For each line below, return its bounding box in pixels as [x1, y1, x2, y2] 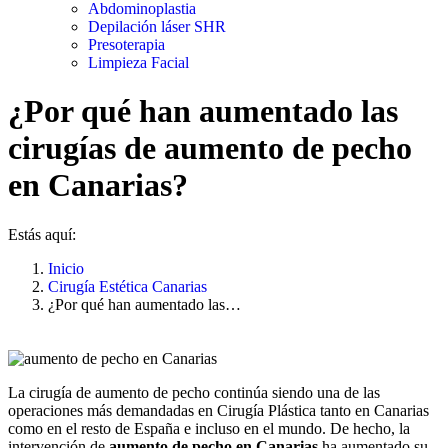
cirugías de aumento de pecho [8, 130, 412, 167]
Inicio [48, 259, 84, 277]
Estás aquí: [8, 225, 76, 243]
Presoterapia [88, 36, 165, 53]
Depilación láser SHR [88, 18, 226, 35]
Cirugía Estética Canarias [48, 277, 207, 295]
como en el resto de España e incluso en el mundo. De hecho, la [8, 419, 410, 437]
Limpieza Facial [88, 54, 189, 71]
